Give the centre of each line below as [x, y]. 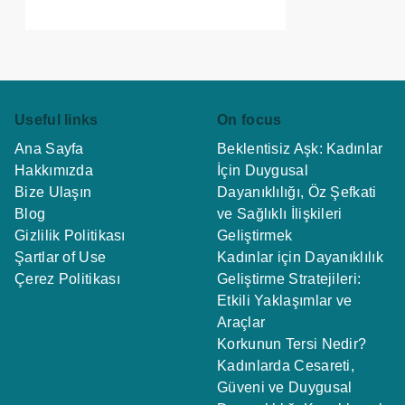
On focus [250, 119]
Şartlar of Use [61, 257]
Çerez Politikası [67, 278]
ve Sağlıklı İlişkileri [280, 213]
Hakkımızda [54, 170]
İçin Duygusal [263, 170]
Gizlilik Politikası [70, 235]
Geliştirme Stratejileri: [289, 278]
